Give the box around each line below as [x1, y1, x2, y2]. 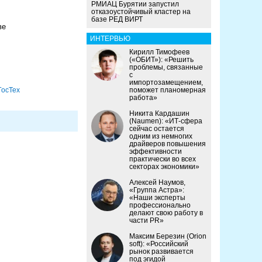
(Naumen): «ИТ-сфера [129, 117, 202, 126]
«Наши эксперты [129, 194, 185, 202]
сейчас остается [129, 125, 184, 133]
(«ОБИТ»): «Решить [129, 56, 194, 64]
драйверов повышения [129, 140, 206, 149]
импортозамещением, [129, 78, 203, 87]
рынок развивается [129, 247, 194, 256]
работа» [129, 94, 157, 102]
